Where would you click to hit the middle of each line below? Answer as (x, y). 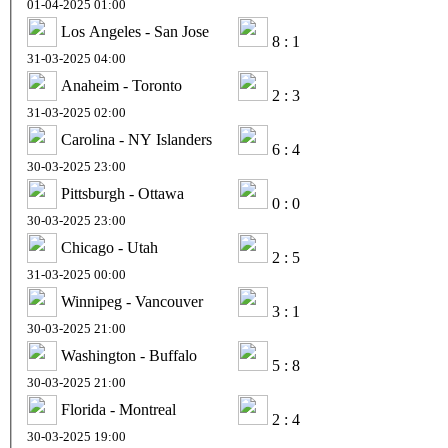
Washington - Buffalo (129, 355)
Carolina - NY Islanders (136, 139)
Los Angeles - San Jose (135, 31)
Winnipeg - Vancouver (132, 301)
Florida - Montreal (118, 409)
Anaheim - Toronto (121, 85)
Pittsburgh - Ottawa (122, 193)
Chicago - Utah (109, 247)
